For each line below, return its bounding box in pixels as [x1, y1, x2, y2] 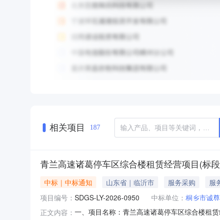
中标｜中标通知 [44, 177, 92, 187]
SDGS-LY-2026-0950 [75, 192, 139, 202]
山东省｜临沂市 [106, 177, 154, 187]
